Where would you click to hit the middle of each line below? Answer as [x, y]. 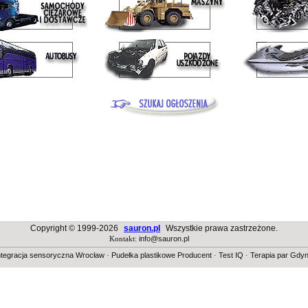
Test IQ [231, 255]
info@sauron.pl [164, 239]
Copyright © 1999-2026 [74, 228]
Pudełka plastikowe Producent [161, 255]
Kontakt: [124, 239]
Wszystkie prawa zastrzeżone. [222, 228]
